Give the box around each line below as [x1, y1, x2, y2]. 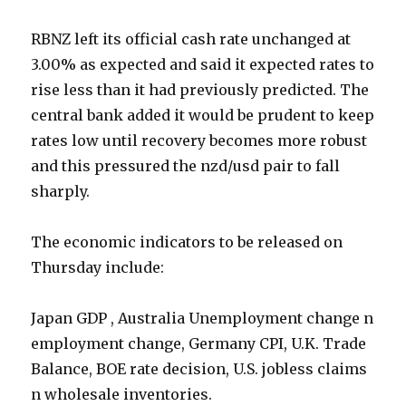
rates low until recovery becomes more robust [31, 131, 368, 150]
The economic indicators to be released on [31, 233, 343, 252]
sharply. [31, 182, 94, 201]
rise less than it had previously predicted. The [31, 81, 370, 100]
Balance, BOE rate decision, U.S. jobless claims [31, 360, 368, 379]
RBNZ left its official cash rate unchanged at [31, 30, 352, 49]
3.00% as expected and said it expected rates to [31, 55, 375, 74]
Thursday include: [31, 258, 172, 277]
